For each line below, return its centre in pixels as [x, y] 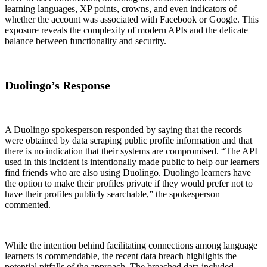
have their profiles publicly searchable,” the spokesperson [112, 194]
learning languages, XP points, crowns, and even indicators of [121, 9]
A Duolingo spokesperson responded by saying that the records [123, 130]
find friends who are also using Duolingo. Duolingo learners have [128, 173]
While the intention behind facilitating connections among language [131, 246]
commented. [28, 205]
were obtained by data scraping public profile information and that [128, 141]
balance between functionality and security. [86, 41]
